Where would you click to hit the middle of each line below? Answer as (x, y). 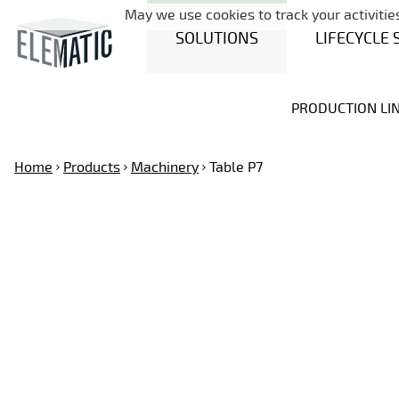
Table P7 (236, 167)
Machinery (165, 167)
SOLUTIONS (217, 38)
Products (92, 167)
